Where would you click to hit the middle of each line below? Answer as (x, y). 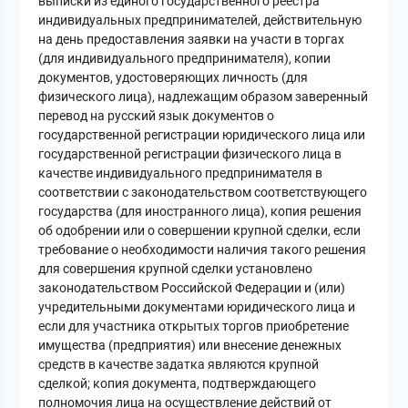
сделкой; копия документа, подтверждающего (178, 384)
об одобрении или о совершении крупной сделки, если (200, 231)
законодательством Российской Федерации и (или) (192, 288)
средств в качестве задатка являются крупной (179, 365)
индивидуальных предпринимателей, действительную (200, 20)
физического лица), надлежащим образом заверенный (204, 97)
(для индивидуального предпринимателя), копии (185, 59)
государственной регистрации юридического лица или (202, 135)
